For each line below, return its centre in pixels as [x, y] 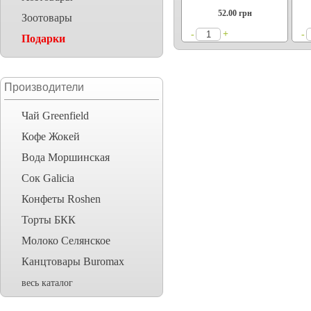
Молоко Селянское [66, 241]
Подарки [43, 39]
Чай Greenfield [55, 116]
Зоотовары [47, 18]
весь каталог [47, 283]
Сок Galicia [48, 178]
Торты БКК [49, 220]
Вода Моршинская [66, 157]
